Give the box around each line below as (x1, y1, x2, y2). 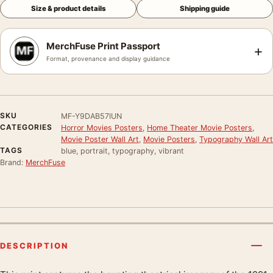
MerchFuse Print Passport (46, 40, 160, 52)
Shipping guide (180, 4, 230, 13)
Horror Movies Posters (61, 122, 143, 132)
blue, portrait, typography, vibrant (61, 146, 184, 155)
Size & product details (30, 4, 106, 13)
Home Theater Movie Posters (147, 122, 252, 132)
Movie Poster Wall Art (61, 134, 139, 144)
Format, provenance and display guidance (46, 54, 170, 62)
